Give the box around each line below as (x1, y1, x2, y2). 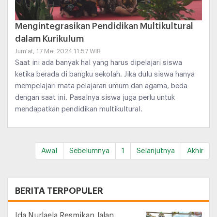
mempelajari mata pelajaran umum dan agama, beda (15, 82, 187, 90)
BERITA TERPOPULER (15, 186, 103, 195)
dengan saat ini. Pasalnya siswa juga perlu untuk (15, 93, 175, 101)
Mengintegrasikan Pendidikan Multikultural (15, 21, 193, 31)
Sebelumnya (69, 147, 109, 155)
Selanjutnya (137, 147, 175, 155)
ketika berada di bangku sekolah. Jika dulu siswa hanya (15, 70, 195, 78)
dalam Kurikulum (15, 34, 84, 43)
